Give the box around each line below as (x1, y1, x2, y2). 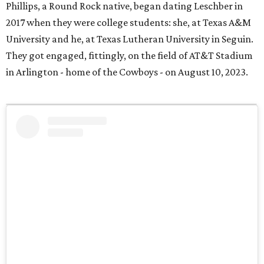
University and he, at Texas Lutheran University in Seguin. (6, 33, 253, 45)
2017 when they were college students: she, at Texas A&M (6, 16, 251, 29)
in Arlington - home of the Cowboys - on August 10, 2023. (6, 66, 248, 78)
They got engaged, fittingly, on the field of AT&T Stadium (6, 49, 253, 62)
